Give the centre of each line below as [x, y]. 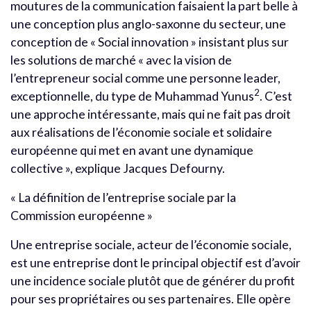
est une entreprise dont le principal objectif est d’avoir [155, 262]
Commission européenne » [82, 215]
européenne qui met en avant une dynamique [132, 150]
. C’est [276, 96]
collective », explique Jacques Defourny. [118, 168]
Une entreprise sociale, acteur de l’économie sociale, [151, 244]
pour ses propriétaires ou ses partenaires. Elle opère [151, 299]
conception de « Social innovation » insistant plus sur [150, 42]
